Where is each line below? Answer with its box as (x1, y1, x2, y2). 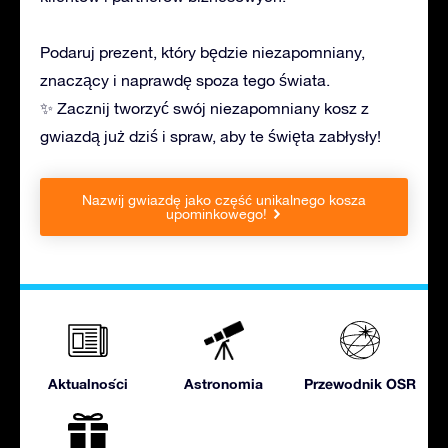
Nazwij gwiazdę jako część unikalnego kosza (82, 192, 366, 209)
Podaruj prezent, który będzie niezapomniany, (40, 43, 365, 62)
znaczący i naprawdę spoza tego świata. (40, 71, 330, 90)
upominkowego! (166, 206, 267, 223)
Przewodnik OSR (303, 375, 416, 393)
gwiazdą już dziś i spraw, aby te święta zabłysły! (40, 127, 381, 146)
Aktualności (47, 375, 128, 393)
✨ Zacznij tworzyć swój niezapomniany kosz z (40, 99, 369, 118)
